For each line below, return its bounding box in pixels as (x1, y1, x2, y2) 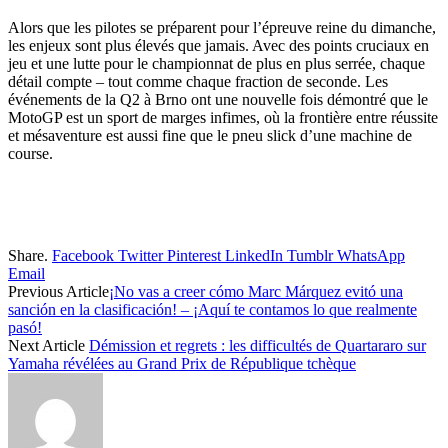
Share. (8, 247, 48, 265)
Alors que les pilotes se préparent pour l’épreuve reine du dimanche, (8, 19, 436, 37)
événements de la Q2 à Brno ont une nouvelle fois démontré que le (8, 91, 428, 109)
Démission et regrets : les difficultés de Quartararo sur (89, 337, 426, 355)
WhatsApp (337, 247, 405, 265)
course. (8, 145, 53, 163)
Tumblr (287, 247, 333, 265)
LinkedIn (225, 247, 283, 265)
